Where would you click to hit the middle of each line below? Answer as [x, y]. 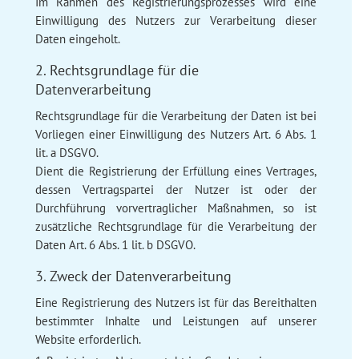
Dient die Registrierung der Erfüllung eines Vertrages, [176, 171]
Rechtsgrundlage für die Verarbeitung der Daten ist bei [176, 115]
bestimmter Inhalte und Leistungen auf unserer [176, 321]
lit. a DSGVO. [67, 152]
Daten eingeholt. [77, 38]
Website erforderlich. [88, 339]
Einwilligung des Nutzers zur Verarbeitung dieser [176, 20]
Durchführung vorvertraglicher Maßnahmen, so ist [176, 208]
